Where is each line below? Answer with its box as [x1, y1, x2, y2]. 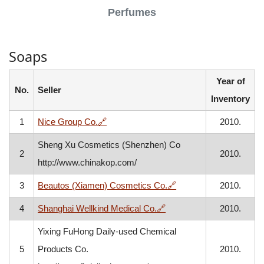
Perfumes [108, 6, 156, 18]
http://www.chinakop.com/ [38, 157, 137, 167]
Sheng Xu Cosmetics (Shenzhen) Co [38, 140, 181, 150]
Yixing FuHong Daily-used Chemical [38, 226, 177, 236]
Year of [216, 76, 245, 86]
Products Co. [38, 244, 89, 254]
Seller [38, 85, 62, 95]
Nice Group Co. [38, 117, 98, 127]
